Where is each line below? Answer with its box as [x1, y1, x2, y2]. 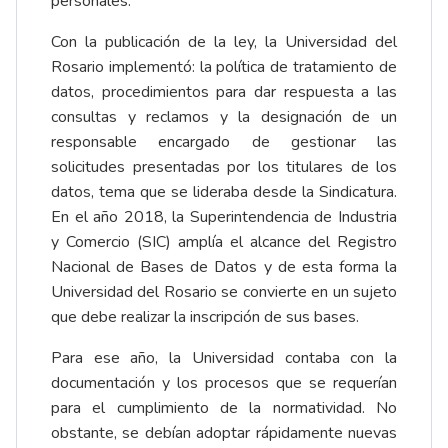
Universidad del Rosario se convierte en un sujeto [51, 281, 397, 304]
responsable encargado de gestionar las [51, 131, 397, 154]
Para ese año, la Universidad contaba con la [51, 347, 397, 370]
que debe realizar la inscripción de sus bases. [51, 306, 359, 329]
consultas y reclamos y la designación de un [51, 106, 397, 129]
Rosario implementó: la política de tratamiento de [51, 56, 397, 79]
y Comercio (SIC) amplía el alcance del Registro [51, 231, 397, 254]
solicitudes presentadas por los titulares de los [51, 156, 397, 179]
